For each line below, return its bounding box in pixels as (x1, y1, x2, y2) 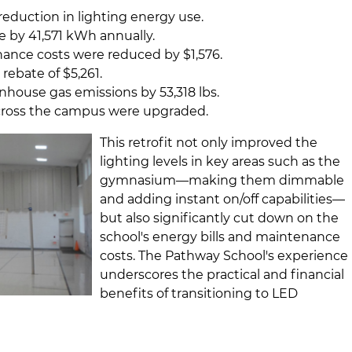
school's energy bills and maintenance (100, 229, 341, 244)
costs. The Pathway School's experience (100, 247, 349, 263)
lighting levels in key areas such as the (100, 153, 341, 169)
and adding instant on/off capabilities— (100, 191, 346, 207)
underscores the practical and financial (100, 266, 345, 282)
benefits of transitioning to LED (100, 285, 299, 301)
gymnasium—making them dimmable (100, 172, 345, 188)
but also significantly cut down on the (100, 210, 339, 225)
